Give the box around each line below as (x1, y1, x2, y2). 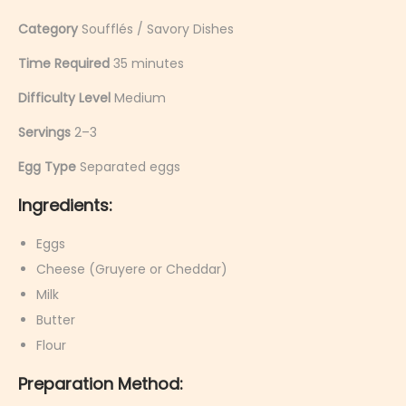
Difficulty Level (18, 89, 111, 107)
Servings (18, 123, 71, 141)
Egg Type (18, 158, 76, 176)
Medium (111, 89, 166, 107)
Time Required (18, 54, 110, 72)
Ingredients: (18, 194, 112, 217)
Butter (36, 311, 75, 329)
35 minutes (110, 54, 184, 72)
